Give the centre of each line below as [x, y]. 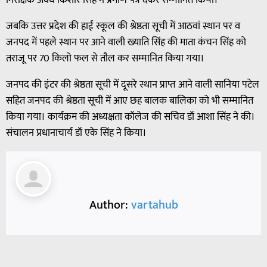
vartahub [154, 205]
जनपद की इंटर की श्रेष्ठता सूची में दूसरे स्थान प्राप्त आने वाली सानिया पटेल [133, 84]
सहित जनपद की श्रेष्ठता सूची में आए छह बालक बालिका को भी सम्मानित [130, 100]
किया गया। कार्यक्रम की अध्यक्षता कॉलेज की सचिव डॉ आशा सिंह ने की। [131, 117]
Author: [110, 205]
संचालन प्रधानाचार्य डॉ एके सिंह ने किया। [76, 133]
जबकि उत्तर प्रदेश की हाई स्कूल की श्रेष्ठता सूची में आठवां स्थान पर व [123, 26]
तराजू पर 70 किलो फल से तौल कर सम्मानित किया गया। [105, 58]
